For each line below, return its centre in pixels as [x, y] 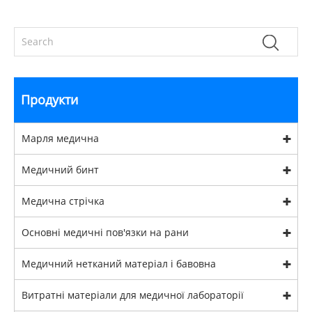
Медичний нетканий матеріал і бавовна [119, 264]
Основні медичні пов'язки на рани [105, 233]
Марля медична [60, 139]
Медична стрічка [63, 201]
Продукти [49, 100]
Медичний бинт [60, 170]
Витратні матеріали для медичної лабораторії [133, 295]
